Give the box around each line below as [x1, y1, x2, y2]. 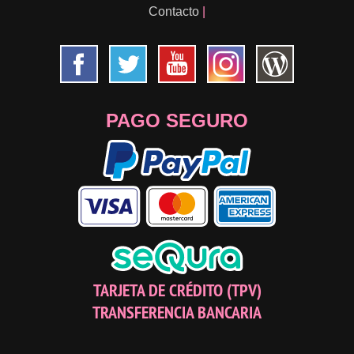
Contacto [149, 5, 199, 19]
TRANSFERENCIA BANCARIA [92, 301, 262, 324]
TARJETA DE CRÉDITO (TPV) [92, 279, 262, 302]
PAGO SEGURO [106, 110, 248, 132]
